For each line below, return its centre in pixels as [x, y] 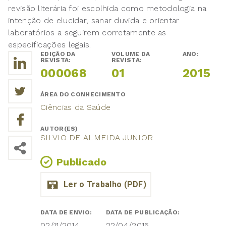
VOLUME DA [131, 54]
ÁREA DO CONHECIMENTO [84, 95]
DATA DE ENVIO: [67, 213]
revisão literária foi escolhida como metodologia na [107, 9]
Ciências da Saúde [76, 107]
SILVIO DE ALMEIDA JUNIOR [97, 138]
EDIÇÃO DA [58, 54]
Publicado [82, 162]
